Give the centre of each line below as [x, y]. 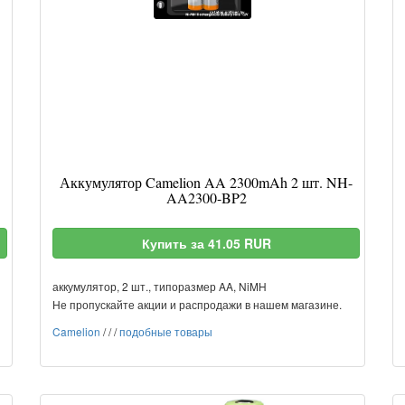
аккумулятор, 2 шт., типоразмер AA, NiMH [160, 286]
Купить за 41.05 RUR [206, 243]
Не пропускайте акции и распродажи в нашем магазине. [197, 304]
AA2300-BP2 [206, 198]
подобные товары [166, 331]
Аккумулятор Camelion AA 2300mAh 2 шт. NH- [206, 182]
